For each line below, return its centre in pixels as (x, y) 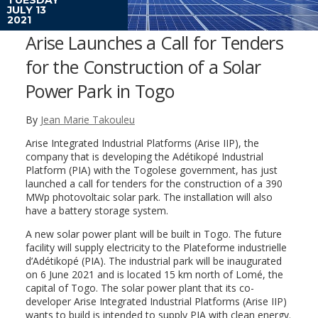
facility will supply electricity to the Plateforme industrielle (156, 247)
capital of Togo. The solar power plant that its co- (139, 287)
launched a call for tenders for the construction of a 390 (154, 183)
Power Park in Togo (100, 91)
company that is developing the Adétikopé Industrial (144, 156)
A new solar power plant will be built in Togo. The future (153, 234)
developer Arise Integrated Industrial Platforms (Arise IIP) (156, 301)
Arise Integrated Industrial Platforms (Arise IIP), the (142, 143)
